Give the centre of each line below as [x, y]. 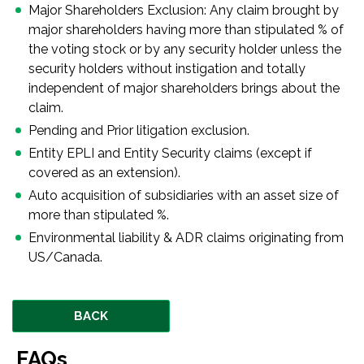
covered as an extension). [104, 173]
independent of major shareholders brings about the [184, 88]
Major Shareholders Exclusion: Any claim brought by [184, 10]
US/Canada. [65, 257]
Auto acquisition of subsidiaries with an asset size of [184, 195]
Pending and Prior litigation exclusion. [139, 130]
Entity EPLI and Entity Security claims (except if [170, 153]
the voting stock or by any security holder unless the [185, 49]
